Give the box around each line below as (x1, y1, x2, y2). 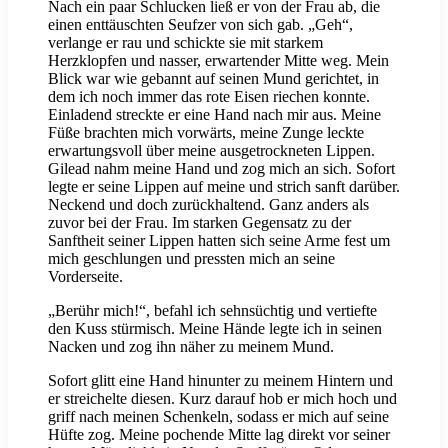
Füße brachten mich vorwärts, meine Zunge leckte (48, 124, 364, 142)
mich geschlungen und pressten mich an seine (48, 250, 335, 268)
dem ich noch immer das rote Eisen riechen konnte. (48, 88, 370, 106)
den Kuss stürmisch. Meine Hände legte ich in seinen (48, 320, 382, 338)
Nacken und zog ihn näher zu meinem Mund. (48, 338, 334, 356)
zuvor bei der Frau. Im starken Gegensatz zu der (48, 214, 351, 232)
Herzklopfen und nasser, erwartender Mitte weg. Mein (48, 52, 389, 70)
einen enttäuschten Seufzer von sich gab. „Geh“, (48, 16, 353, 34)
